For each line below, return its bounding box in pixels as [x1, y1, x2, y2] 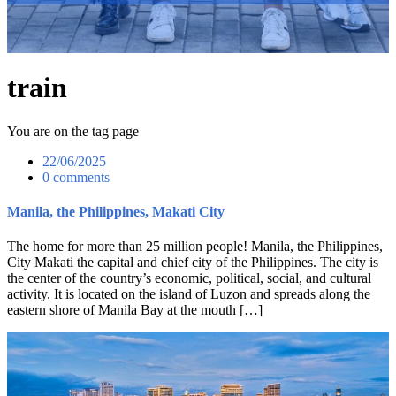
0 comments [42, 169, 110, 185]
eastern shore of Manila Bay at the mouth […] [7, 302, 263, 318]
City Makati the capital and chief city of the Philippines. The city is [7, 255, 378, 270]
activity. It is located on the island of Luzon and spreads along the [7, 286, 370, 302]
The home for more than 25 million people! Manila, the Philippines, [7, 239, 383, 255]
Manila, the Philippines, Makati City [7, 204, 225, 220]
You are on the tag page [7, 123, 139, 139]
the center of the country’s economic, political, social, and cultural [7, 270, 371, 286]
